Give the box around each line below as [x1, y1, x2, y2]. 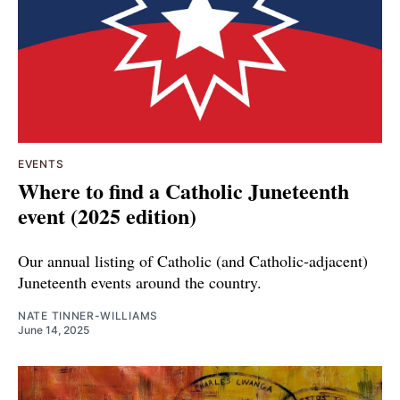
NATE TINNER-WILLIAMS [18, 308, 158, 322]
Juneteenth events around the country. [18, 271, 262, 293]
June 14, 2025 [18, 322, 89, 337]
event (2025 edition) [18, 199, 196, 231]
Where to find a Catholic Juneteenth [18, 174, 349, 206]
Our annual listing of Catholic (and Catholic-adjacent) [18, 249, 368, 271]
